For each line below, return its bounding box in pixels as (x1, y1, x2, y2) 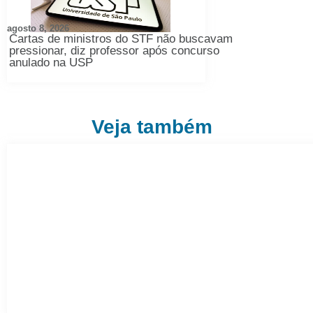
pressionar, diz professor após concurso (9, 43, 219, 57)
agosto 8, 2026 (7, 22, 69, 34)
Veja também (92, 115, 213, 138)
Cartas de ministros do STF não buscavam (9, 31, 233, 45)
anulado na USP (9, 55, 93, 69)
